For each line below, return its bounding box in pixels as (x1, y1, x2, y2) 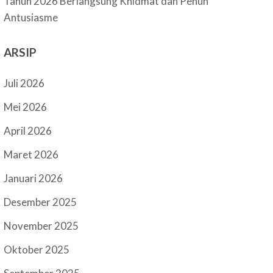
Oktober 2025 (4, 243, 70, 256)
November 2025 (4, 219, 79, 232)
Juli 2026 (4, 77, 45, 90)
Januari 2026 (4, 172, 63, 185)
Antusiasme (4, 11, 58, 24)
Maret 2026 (4, 148, 59, 161)
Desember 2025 (4, 196, 77, 208)
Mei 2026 (4, 101, 48, 113)
